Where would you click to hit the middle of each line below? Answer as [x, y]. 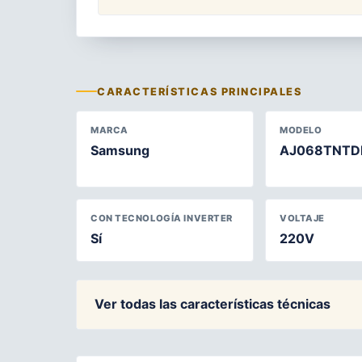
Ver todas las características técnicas [213, 304]
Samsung [120, 150]
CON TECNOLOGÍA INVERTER [162, 218]
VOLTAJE [302, 218]
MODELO [301, 130]
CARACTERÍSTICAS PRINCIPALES [200, 91]
